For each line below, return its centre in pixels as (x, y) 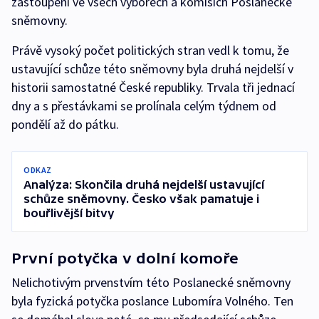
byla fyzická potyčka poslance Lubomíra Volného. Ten (152, 301)
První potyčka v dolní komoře (125, 258)
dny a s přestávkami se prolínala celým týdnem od (144, 106)
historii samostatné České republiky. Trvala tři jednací (153, 88)
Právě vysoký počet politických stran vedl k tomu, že (150, 51)
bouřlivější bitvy (69, 213)
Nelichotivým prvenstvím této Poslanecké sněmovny (151, 283)
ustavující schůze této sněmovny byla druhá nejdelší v (152, 69)
